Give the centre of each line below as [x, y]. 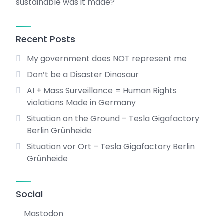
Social [29, 194]
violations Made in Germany [81, 103]
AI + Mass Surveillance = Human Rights [102, 91]
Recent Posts [46, 39]
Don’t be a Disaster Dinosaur [83, 75]
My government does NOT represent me [107, 59]
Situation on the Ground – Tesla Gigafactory [113, 119]
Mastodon [44, 214]
